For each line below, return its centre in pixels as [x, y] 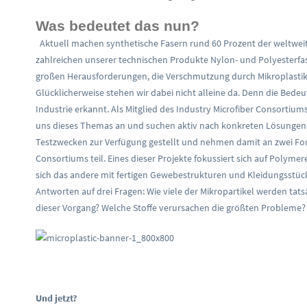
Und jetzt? [56, 298]
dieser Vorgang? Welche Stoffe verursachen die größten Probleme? [171, 208]
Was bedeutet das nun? [118, 26]
